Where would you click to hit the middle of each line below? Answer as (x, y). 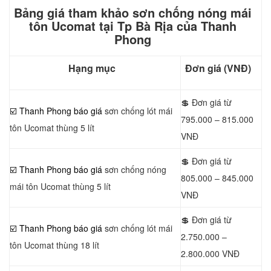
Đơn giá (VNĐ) (218, 68)
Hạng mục (92, 68)
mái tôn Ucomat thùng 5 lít (60, 186)
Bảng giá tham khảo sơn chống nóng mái (132, 12)
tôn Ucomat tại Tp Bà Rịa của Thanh (132, 26)
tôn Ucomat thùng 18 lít (54, 245)
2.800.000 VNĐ (210, 253)
